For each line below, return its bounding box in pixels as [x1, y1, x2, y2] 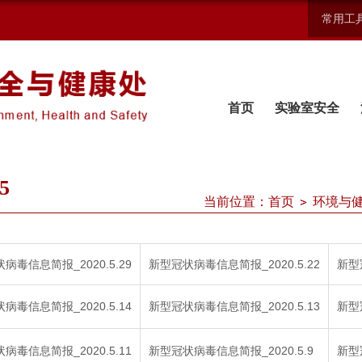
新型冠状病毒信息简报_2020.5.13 [149, 300, 320, 313]
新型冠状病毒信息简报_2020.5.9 [149, 344, 314, 357]
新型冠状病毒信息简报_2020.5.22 [149, 258, 320, 271]
